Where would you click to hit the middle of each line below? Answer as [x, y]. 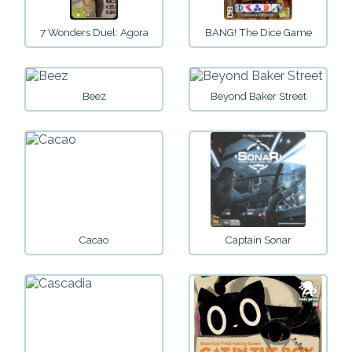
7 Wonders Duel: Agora [94, 32]
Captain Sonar [258, 240]
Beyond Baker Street [258, 97]
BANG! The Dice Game [258, 32]
